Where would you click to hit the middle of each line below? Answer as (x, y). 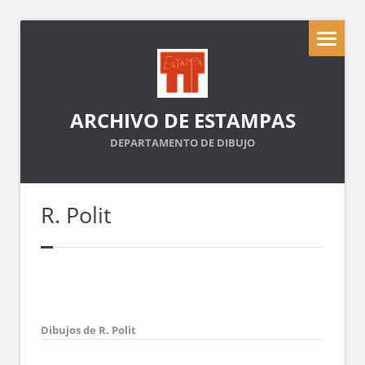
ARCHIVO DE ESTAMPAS (182, 120)
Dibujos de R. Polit (88, 330)
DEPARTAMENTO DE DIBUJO (182, 143)
